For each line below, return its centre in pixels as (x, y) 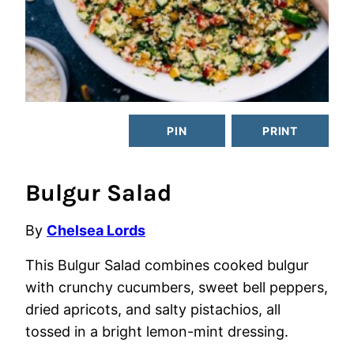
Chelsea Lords (96, 230)
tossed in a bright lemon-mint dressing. (157, 331)
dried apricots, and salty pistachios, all (153, 309)
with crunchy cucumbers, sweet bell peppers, (177, 287)
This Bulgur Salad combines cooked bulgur (167, 265)
